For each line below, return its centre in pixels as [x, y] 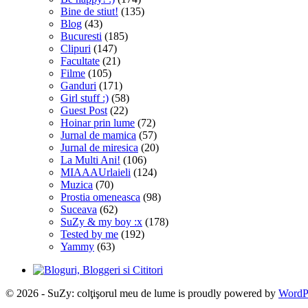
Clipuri [76, 48]
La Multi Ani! [90, 159]
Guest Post [84, 110]
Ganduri [78, 85]
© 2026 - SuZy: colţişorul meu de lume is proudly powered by [142, 293]
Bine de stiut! [89, 11]
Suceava [79, 209]
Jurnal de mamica [98, 135]
